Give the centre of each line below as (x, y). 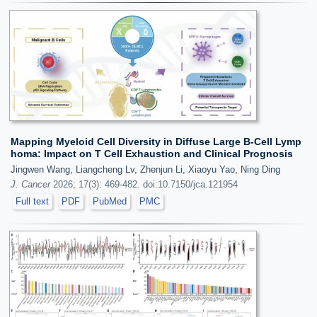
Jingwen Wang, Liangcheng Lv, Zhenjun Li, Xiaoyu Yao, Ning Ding (145, 169)
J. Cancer (30, 184)
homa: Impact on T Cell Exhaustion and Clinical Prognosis (152, 153)
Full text (32, 201)
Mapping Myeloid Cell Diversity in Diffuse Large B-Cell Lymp (156, 141)
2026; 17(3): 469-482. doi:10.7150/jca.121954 (144, 184)
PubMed (110, 201)
